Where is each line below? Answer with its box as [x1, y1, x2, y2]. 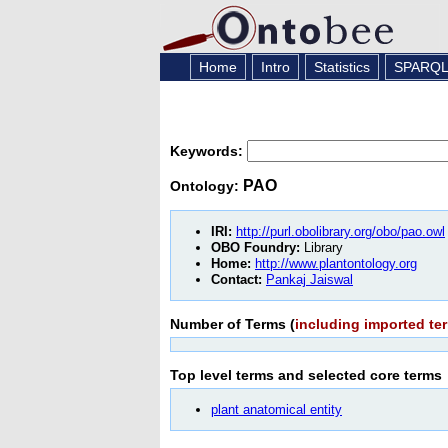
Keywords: [170, 142, 247, 159]
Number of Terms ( [170, 315, 295, 332]
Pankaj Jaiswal [266, 271, 353, 287]
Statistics [313, 59, 370, 75]
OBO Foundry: [211, 239, 300, 255]
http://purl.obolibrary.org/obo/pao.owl [236, 223, 445, 239]
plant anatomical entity [211, 401, 342, 417]
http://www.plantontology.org [255, 255, 417, 271]
